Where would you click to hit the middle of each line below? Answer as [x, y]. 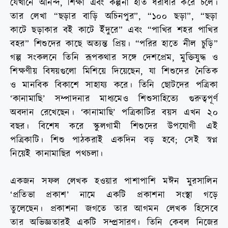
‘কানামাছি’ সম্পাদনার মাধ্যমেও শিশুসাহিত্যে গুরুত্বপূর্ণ [114, 99]
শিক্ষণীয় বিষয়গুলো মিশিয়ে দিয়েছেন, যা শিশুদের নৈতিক [114, 72]
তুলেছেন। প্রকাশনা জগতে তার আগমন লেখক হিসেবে [114, 209]
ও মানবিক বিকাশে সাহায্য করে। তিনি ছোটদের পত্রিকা [114, 85]
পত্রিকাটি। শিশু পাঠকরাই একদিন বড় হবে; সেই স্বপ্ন [114, 140]
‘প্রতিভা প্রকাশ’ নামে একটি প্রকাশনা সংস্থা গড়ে [114, 195]
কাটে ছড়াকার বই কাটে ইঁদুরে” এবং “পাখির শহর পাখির [114, 31]
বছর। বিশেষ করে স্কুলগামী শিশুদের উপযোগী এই [114, 127]
